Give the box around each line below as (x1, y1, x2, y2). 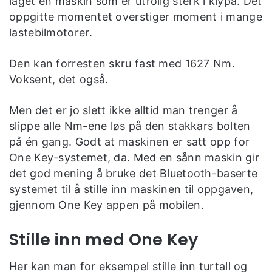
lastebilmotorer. (9, 25, 92, 39)
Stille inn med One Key (9, 228, 199, 251)
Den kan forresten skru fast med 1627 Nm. (9, 56, 235, 70)
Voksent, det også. (9, 72, 109, 86)
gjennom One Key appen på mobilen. (9, 198, 204, 211)
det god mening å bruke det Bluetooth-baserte (9, 166, 258, 180)
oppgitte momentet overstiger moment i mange (9, 10, 262, 23)
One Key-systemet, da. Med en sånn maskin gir (9, 151, 260, 164)
